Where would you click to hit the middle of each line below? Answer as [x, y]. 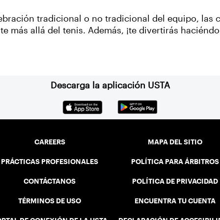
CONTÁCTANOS [50, 181]
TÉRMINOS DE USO [50, 201]
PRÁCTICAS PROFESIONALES [50, 162]
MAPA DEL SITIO [175, 142]
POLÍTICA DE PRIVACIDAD [175, 181]
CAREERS [50, 142]
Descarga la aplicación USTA [110, 85]
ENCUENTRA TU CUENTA [175, 201]
